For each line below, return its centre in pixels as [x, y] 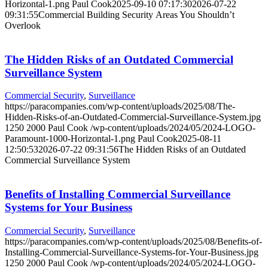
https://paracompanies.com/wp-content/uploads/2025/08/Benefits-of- [133, 241]
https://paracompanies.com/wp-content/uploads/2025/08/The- [120, 106]
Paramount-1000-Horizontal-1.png [70, 139]
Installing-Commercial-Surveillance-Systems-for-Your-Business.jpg [132, 252]
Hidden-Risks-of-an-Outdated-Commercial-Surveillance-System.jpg [133, 117]
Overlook [23, 25]
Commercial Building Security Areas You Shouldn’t [136, 14]
